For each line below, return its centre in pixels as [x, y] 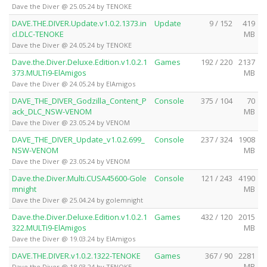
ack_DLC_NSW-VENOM [52, 111]
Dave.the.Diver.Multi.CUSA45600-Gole [79, 178]
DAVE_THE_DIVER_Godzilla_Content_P [79, 100]
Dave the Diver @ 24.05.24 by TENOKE [72, 45]
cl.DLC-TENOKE [38, 34]
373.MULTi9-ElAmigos [49, 72]
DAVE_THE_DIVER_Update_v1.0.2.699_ [78, 139]
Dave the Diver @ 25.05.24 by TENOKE [72, 6]
